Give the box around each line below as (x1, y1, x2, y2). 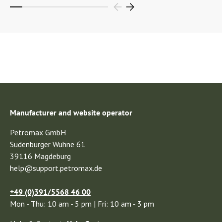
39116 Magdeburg (10, 151, 71, 161)
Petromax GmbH (10, 127, 66, 137)
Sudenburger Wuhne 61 (10, 139, 85, 149)
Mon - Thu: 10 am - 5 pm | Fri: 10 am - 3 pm (10, 198, 154, 209)
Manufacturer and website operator (10, 107, 132, 117)
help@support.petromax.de (10, 163, 102, 173)
